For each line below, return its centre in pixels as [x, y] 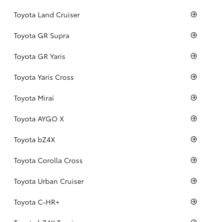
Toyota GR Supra [43, 35]
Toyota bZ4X [35, 139]
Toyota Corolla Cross [49, 160]
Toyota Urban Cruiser [50, 181]
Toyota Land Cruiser [48, 14]
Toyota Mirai [35, 97]
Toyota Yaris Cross [45, 77]
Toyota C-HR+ [38, 201]
